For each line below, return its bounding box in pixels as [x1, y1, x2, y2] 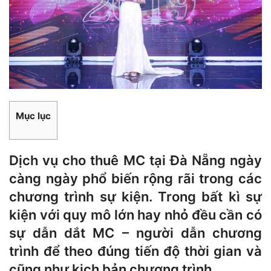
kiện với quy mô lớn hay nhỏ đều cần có [9, 206, 262, 223]
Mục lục [16, 109, 51, 122]
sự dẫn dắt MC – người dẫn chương [9, 224, 262, 241]
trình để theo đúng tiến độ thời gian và [9, 243, 262, 259]
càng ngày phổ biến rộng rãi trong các [9, 170, 262, 186]
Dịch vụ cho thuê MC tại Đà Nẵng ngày [9, 152, 262, 168]
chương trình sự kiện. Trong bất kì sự [9, 188, 262, 204]
